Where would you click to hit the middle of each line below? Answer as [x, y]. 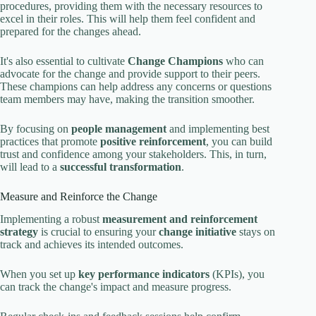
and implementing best [218, 128]
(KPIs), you [237, 274]
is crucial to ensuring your [98, 232]
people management [119, 128]
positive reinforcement [153, 141]
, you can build [239, 141]
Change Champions [175, 61]
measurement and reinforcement [180, 219]
